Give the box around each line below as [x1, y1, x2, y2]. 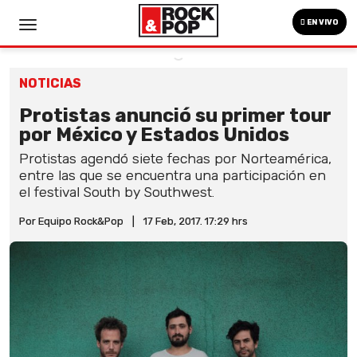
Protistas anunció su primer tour [19, 104, 331, 127]
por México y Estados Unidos [19, 124, 289, 146]
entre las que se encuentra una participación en [19, 167, 326, 183]
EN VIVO [305, 18, 339, 27]
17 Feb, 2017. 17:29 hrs [143, 215, 248, 227]
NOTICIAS [19, 76, 81, 91]
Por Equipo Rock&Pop [19, 215, 124, 227]
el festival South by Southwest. [19, 184, 214, 200]
